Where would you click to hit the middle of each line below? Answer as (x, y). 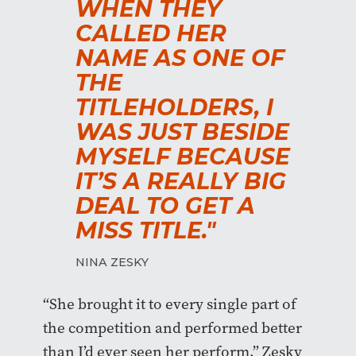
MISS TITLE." (145, 230)
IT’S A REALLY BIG (181, 181)
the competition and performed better (172, 327)
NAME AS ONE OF (180, 58)
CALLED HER (151, 33)
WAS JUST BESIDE (182, 132)
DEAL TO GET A (165, 205)
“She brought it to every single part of (169, 304)
